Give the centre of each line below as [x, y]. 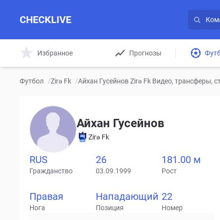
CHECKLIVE [45, 20]
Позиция [110, 208]
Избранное [55, 53]
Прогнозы [145, 53]
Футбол [32, 81]
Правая [46, 196]
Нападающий [127, 196]
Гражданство [51, 171]
